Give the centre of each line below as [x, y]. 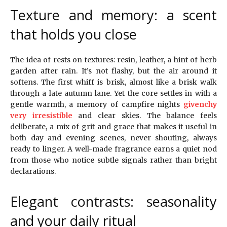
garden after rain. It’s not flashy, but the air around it [113, 71]
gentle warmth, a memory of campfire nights [97, 105]
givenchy [200, 105]
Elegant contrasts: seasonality [113, 202]
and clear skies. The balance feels [145, 116]
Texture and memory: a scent [113, 15]
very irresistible [41, 116]
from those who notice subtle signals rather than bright [113, 160]
